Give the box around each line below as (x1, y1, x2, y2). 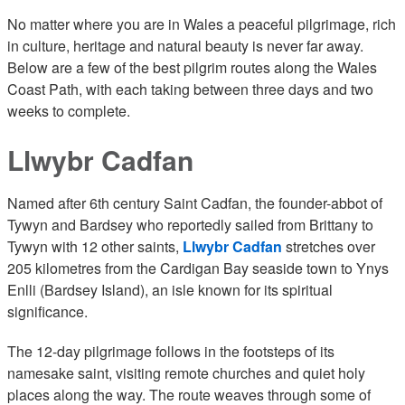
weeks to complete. (7, 100, 130, 121)
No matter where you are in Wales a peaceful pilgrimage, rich (7, 14, 396, 34)
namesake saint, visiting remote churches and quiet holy (7, 363, 365, 383)
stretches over (282, 236, 375, 257)
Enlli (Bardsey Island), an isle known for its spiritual (7, 279, 333, 300)
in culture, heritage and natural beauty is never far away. (7, 35, 363, 56)
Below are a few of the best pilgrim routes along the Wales (7, 57, 377, 78)
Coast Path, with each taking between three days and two (7, 79, 373, 99)
